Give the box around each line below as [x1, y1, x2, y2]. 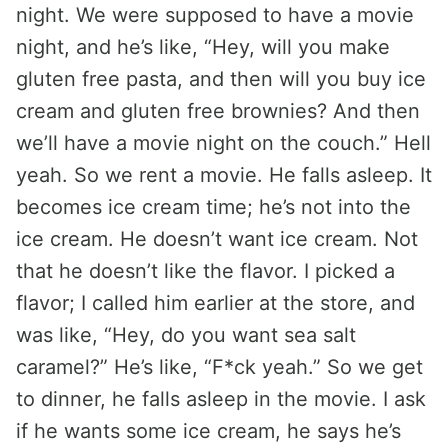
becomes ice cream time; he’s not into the [16, 195, 411, 219]
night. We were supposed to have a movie [16, 3, 414, 27]
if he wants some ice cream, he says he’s [16, 419, 401, 443]
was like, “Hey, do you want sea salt [16, 323, 356, 347]
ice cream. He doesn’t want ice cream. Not [16, 227, 418, 251]
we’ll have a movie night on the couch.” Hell [16, 131, 431, 155]
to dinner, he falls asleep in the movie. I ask [16, 387, 426, 411]
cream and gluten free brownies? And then [16, 99, 420, 123]
